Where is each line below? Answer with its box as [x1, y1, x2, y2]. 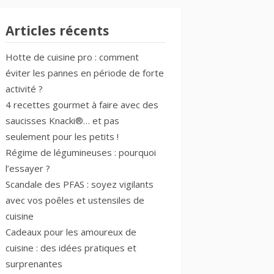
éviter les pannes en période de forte [6, 66, 164, 79]
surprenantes [6, 257, 62, 270]
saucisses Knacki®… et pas [6, 114, 119, 127]
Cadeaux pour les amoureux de [6, 225, 136, 238]
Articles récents [6, 23, 109, 39]
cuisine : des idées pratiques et [6, 241, 136, 254]
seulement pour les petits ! [6, 130, 119, 143]
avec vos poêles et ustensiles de [6, 193, 144, 206]
